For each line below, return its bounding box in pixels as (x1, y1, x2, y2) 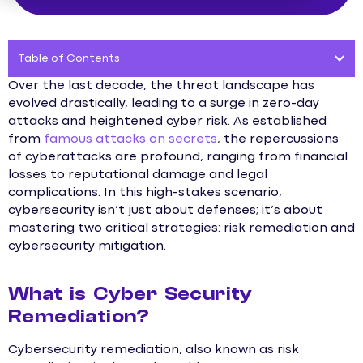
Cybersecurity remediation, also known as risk (8, 344, 299, 357)
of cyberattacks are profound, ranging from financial (8, 152, 348, 163)
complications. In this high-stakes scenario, (8, 187, 282, 199)
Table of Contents (18, 53, 120, 63)
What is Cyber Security (8, 283, 253, 305)
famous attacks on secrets (44, 134, 217, 145)
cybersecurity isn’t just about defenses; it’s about (8, 205, 322, 216)
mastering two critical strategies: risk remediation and (8, 223, 355, 234)
